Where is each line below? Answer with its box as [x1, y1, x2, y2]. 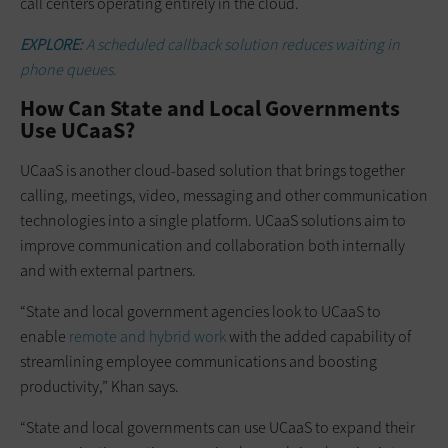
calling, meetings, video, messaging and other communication [20, 184, 428, 206]
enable [20, 325, 69, 347]
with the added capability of [226, 325, 411, 347]
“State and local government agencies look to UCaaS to [20, 300, 381, 322]
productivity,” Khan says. [20, 375, 179, 397]
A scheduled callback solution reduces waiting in [83, 33, 400, 55]
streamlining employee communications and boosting [20, 350, 377, 372]
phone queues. [20, 58, 117, 80]
